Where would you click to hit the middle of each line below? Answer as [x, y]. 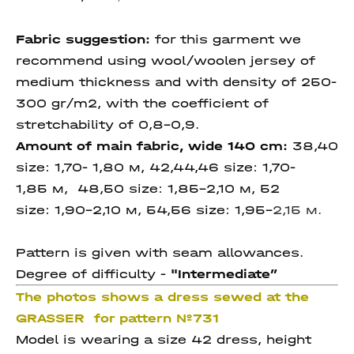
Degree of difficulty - [93, 274]
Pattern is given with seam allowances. [160, 252]
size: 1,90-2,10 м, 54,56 [104, 210]
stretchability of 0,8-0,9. [107, 124]
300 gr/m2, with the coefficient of [142, 103]
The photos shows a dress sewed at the [162, 297]
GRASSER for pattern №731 [117, 318]
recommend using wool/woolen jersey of [166, 60]
